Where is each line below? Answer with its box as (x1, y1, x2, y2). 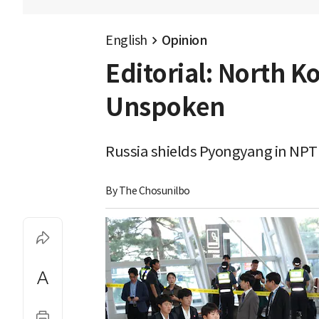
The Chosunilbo (118, 184, 190, 197)
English (105, 32, 147, 48)
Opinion (161, 32, 207, 48)
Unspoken (105, 92, 224, 123)
